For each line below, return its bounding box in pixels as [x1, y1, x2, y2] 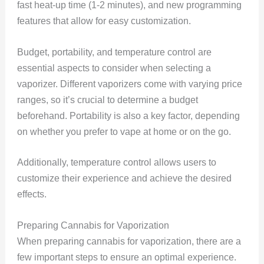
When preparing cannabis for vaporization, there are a [16, 236, 241, 246]
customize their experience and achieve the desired [16, 173, 232, 184]
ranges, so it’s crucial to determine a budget [16, 94, 198, 105]
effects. [16, 189, 47, 200]
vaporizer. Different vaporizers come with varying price [16, 78, 242, 89]
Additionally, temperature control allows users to [16, 157, 216, 168]
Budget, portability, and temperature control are [16, 47, 212, 57]
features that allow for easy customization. [16, 16, 193, 27]
